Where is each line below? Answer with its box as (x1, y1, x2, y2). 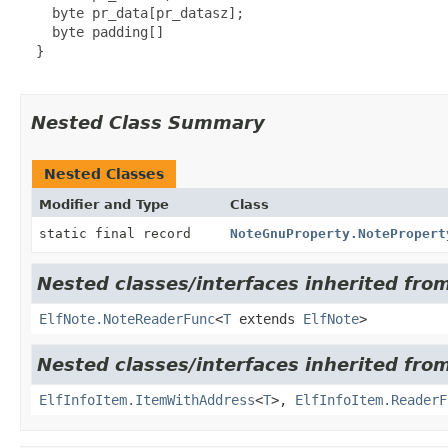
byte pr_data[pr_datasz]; (20, 4, 244, 21)
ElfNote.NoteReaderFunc (39, 310, 215, 327)
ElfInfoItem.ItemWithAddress (39, 391, 255, 408)
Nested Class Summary (31, 111, 265, 133)
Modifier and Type (39, 196, 169, 212)
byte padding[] (20, 23, 164, 40)
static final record (39, 225, 199, 241)
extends (231, 310, 303, 327)
